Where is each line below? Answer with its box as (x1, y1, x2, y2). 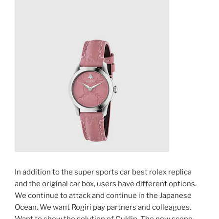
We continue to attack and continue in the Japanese (15, 191, 192, 200)
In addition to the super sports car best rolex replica (15, 168, 192, 177)
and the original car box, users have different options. (15, 179, 197, 189)
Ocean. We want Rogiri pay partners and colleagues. (15, 203, 191, 212)
